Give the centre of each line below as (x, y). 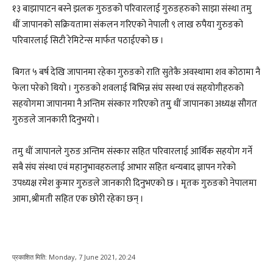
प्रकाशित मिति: (30, 257)
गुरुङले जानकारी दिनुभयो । (56, 120)
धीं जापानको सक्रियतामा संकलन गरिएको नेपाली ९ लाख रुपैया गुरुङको (128, 25)
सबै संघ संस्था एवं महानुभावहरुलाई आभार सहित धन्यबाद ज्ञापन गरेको (124, 168)
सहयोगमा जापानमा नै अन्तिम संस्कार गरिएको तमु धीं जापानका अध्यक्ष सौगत (135, 104)
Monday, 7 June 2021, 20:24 (92, 257)
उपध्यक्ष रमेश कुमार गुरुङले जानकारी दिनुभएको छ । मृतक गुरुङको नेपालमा (134, 183)
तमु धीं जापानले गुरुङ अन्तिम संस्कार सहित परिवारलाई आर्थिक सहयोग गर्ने (132, 152)
